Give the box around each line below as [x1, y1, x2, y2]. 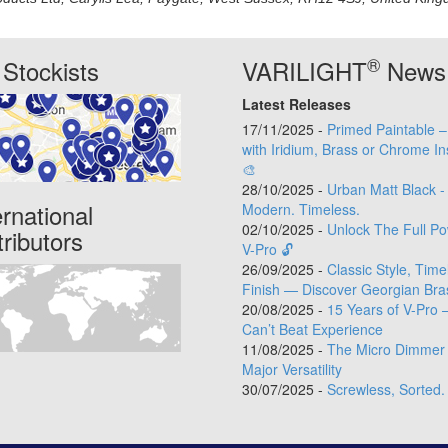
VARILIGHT [241, 53, 367, 89]
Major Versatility [241, 359, 342, 380]
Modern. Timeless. [241, 199, 360, 220]
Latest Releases [241, 94, 351, 115]
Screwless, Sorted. [326, 379, 445, 400]
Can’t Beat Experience [241, 319, 383, 340]
